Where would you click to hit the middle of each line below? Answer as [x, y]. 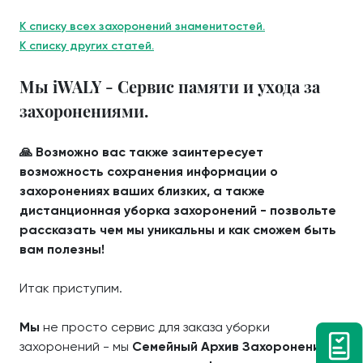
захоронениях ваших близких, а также [142, 190]
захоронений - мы [76, 346]
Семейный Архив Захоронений [230, 346]
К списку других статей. [87, 45]
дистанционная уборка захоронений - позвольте [178, 210]
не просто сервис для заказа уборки [155, 327]
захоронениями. [84, 110]
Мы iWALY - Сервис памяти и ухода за [170, 86]
